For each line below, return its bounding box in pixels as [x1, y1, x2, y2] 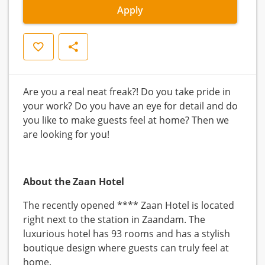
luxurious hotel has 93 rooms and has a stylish [23, 227, 230, 241]
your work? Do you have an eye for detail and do [23, 99, 238, 113]
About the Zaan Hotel [23, 175, 124, 189]
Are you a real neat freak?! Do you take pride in [23, 85, 231, 99]
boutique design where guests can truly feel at [23, 241, 229, 255]
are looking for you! [23, 128, 112, 141]
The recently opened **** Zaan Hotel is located [23, 199, 234, 212]
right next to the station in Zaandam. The [23, 213, 205, 227]
